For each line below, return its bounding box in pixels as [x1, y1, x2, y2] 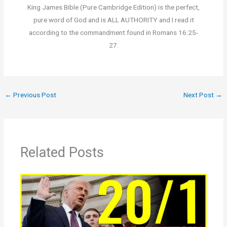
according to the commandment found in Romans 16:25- [29, 28, 198, 37]
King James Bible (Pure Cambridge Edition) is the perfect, [27, 3, 200, 12]
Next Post [183, 90, 215, 99]
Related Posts [20, 144, 104, 161]
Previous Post [12, 90, 57, 99]
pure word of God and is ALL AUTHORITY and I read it [33, 16, 194, 24]
